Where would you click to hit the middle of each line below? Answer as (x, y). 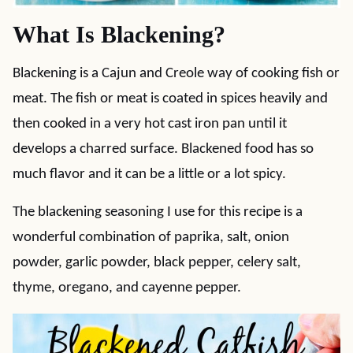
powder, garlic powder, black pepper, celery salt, (157, 263)
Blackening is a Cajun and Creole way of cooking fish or (176, 74)
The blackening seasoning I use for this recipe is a (158, 212)
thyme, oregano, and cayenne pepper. (127, 288)
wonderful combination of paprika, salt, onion (151, 238)
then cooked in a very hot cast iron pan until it (150, 124)
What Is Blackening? (119, 34)
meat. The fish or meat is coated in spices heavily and (170, 99)
